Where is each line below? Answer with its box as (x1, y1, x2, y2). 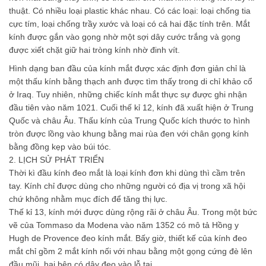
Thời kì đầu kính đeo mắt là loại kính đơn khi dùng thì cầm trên (9, 168, 245, 178)
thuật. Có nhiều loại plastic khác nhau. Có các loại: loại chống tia (9, 6, 251, 16)
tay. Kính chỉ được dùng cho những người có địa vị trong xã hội (9, 181, 245, 191)
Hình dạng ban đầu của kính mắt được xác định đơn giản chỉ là (9, 64, 246, 74)
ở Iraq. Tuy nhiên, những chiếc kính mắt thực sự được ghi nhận (9, 90, 247, 100)
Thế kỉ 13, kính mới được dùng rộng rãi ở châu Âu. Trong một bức (9, 207, 257, 217)
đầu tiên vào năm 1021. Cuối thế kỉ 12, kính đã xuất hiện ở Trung (9, 103, 254, 113)
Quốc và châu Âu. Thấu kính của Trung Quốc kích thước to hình (9, 116, 250, 126)
